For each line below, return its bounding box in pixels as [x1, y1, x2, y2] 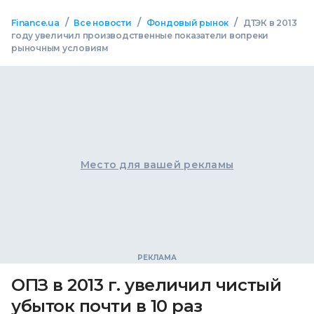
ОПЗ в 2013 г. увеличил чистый [11, 275, 282, 295]
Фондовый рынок [146, 18, 229, 28]
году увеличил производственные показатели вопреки [11, 30, 269, 41]
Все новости [74, 18, 132, 28]
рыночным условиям [11, 43, 109, 53]
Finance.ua [11, 18, 60, 28]
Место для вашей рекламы [80, 158, 234, 171]
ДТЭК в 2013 [243, 18, 297, 28]
